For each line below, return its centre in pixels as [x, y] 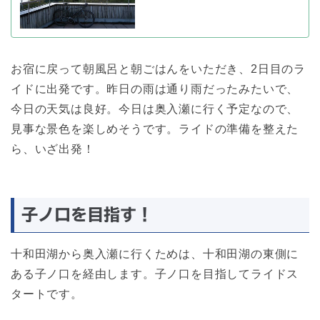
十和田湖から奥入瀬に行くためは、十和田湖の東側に [155, 254]
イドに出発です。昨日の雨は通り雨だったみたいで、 [155, 89]
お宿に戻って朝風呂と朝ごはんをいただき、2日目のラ [158, 69]
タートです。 [47, 294]
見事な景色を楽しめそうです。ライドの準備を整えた [155, 129]
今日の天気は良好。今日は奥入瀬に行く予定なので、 [155, 109]
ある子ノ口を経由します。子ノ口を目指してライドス [155, 274]
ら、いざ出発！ [53, 149]
